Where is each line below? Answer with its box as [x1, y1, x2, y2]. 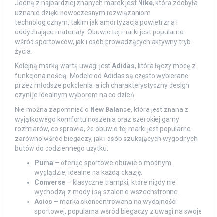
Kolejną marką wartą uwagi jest [15, 62, 112, 70]
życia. [15, 47, 32, 56]
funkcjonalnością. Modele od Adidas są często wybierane [15, 72, 188, 80]
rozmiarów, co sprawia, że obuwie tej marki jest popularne [15, 125, 191, 133]
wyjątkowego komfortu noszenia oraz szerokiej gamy [15, 115, 179, 124]
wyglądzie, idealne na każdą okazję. [34, 169, 142, 177]
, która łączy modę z [135, 62, 196, 70]
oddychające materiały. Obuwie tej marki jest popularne [15, 28, 184, 36]
